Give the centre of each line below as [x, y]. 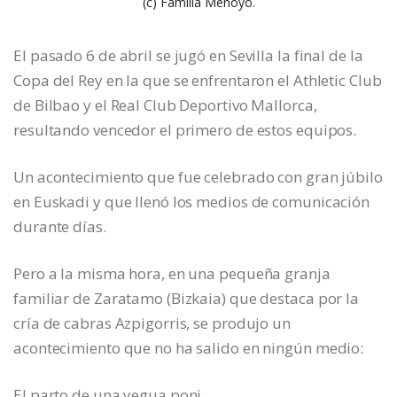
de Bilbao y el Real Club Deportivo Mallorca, [165, 105]
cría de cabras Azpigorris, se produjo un [152, 323]
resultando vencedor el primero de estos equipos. [185, 130]
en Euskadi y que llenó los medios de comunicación [192, 202]
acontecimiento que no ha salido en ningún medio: [189, 348]
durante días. [60, 227]
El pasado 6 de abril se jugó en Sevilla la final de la [188, 56]
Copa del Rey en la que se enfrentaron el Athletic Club [198, 81]
